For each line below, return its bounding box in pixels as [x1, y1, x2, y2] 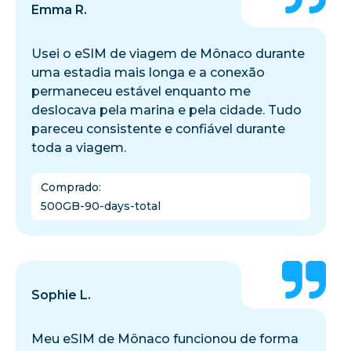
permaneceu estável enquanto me [31, 83, 251, 99]
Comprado [41, 179, 99, 194]
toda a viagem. [31, 139, 126, 155]
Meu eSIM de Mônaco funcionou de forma [31, 331, 299, 346]
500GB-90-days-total [41, 198, 161, 213]
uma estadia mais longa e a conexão [31, 64, 265, 80]
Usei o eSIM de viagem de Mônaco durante [31, 45, 305, 61]
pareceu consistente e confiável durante [31, 121, 285, 136]
